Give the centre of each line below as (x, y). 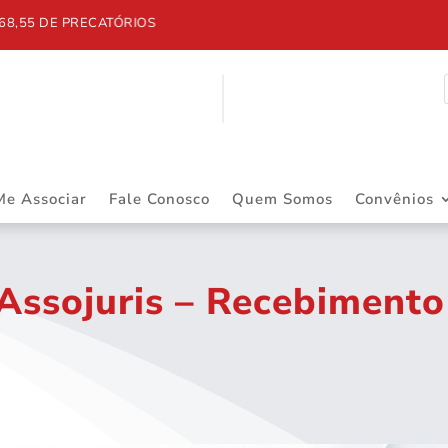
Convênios (394, 198)
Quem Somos (282, 198)
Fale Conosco (159, 198)
